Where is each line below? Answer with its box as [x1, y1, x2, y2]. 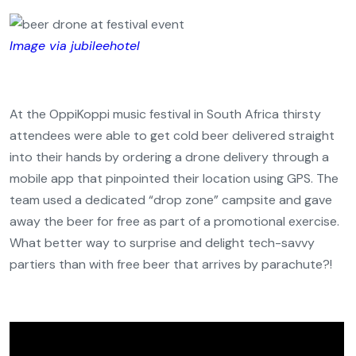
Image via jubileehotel [10, 37, 140, 54]
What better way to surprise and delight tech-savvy [10, 234, 315, 251]
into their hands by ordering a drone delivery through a [10, 149, 329, 165]
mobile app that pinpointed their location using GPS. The [10, 170, 339, 187]
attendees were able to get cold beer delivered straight [10, 127, 335, 144]
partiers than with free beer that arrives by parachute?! [10, 256, 332, 273]
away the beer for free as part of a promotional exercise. [10, 213, 339, 230]
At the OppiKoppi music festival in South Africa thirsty [10, 106, 321, 122]
